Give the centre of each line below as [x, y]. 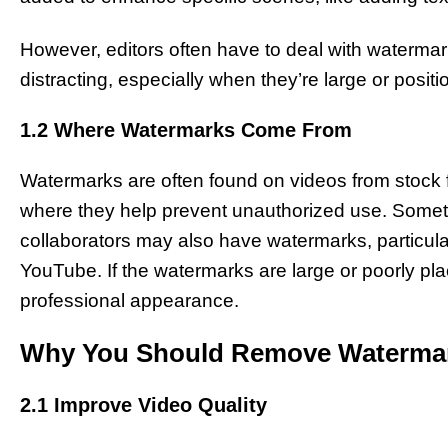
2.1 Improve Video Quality [143, 405]
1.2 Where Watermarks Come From [186, 129]
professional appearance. [129, 300]
